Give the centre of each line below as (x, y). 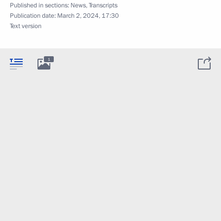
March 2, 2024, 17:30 (88, 16)
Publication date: (34, 16)
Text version (26, 26)
